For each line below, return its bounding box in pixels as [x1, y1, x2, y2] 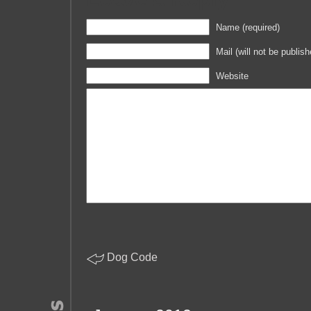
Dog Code [107, 251, 158, 263]
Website [216, 71, 249, 81]
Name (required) [216, 22, 280, 33]
